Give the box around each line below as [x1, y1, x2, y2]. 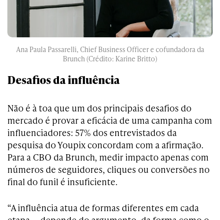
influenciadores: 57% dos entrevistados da [7, 126, 177, 138]
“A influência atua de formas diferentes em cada [7, 201, 199, 214]
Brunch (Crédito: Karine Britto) [63, 54, 157, 63]
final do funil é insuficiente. [7, 175, 117, 188]
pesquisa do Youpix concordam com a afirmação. [7, 138, 203, 151]
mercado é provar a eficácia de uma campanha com [7, 113, 212, 126]
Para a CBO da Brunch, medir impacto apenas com [7, 150, 209, 163]
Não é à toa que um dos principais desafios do [7, 101, 192, 114]
